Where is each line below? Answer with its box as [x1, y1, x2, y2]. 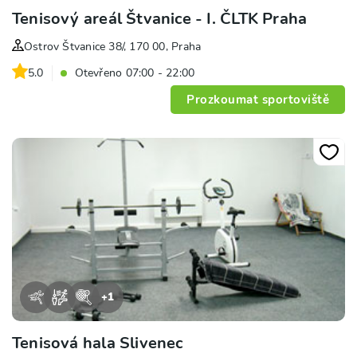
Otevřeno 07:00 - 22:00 [74, 65, 195, 81]
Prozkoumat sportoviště [186, 92, 329, 108]
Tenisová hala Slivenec [12, 332, 183, 355]
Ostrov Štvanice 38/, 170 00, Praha [24, 39, 202, 55]
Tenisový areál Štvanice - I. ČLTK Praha [12, 8, 308, 30]
